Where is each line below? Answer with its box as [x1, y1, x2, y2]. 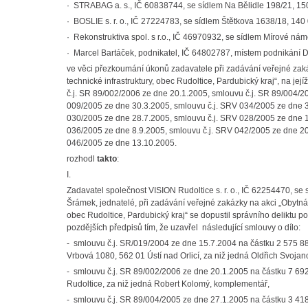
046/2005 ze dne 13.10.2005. [67, 138, 177, 148]
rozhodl [67, 154, 97, 164]
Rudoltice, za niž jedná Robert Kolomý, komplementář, [67, 279, 269, 289]
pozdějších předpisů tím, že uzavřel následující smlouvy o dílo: [67, 223, 300, 232]
